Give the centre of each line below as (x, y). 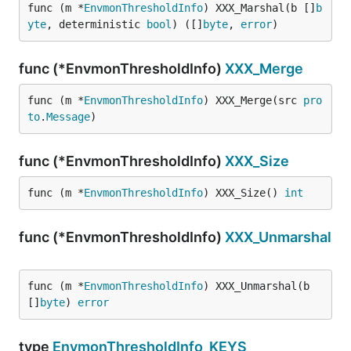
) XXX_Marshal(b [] (259, 8)
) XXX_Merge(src (253, 100)
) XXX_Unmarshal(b (256, 286)
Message (68, 117)
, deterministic (96, 24)
